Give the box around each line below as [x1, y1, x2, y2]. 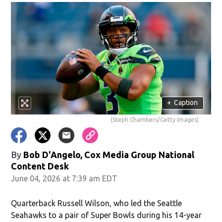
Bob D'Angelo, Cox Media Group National [23, 149, 195, 160]
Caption [174, 99, 198, 107]
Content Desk [11, 161, 69, 171]
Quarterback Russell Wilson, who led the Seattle [11, 198, 182, 208]
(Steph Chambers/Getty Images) [110, 116, 199, 123]
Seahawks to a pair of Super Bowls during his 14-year [11, 210, 202, 220]
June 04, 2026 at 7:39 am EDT [11, 173, 118, 183]
